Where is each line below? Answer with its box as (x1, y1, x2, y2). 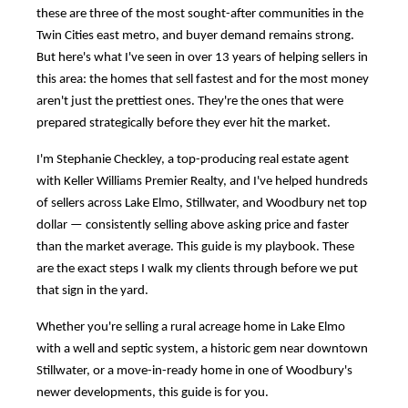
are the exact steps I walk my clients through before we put (36, 262, 358, 277)
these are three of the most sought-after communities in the (36, 7, 363, 22)
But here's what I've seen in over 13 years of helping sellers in (36, 51, 368, 66)
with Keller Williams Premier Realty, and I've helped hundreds (36, 175, 368, 189)
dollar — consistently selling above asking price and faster (36, 219, 349, 233)
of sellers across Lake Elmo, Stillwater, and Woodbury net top (36, 197, 367, 211)
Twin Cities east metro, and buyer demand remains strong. (36, 29, 354, 44)
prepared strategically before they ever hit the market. (36, 117, 331, 131)
